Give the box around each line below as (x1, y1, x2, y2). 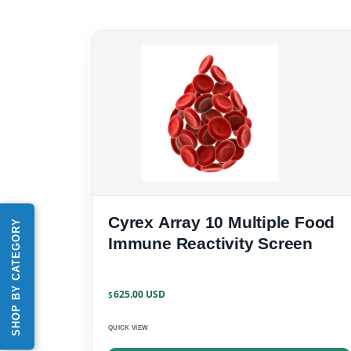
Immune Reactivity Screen (108, 234, 313, 253)
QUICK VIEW (108, 324, 149, 331)
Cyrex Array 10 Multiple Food (108, 213, 335, 232)
